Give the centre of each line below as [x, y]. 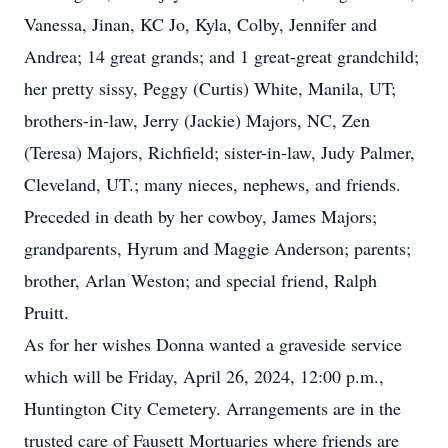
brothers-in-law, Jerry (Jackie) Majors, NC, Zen [197, 120]
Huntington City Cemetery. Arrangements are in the [212, 408]
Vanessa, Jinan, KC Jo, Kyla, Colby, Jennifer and [200, 24]
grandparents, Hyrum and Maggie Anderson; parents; [217, 248]
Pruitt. [49, 312]
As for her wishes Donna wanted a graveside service [213, 344]
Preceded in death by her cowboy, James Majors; [200, 216]
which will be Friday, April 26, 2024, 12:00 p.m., [204, 376]
